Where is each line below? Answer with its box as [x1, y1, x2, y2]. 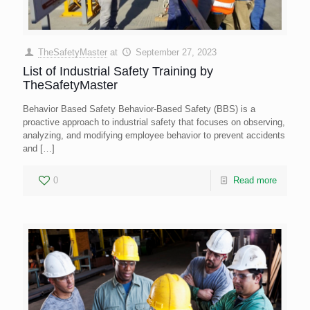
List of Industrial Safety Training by [23, 64, 213, 79]
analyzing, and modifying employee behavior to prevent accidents [23, 130, 285, 141]
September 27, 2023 [136, 47, 217, 58]
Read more [233, 175, 277, 186]
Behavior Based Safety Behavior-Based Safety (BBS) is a [23, 104, 255, 115]
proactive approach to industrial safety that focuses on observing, [23, 117, 285, 128]
